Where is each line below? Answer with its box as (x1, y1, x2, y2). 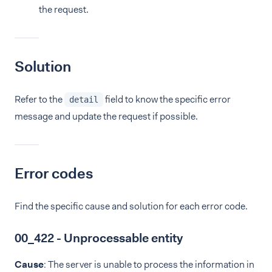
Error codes (15, 164, 93, 183)
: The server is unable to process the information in (44, 258, 254, 271)
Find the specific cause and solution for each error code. (15, 200, 248, 212)
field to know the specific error (103, 93, 231, 106)
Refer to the (15, 93, 64, 106)
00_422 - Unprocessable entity (15, 230, 183, 246)
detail (69, 95, 98, 104)
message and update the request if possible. (15, 110, 198, 123)
